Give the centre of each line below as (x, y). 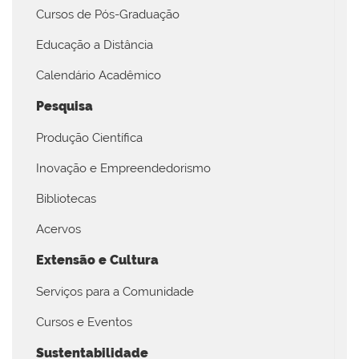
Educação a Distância (95, 44)
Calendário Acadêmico (99, 75)
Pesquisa (65, 106)
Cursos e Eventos (84, 322)
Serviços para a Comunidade (115, 291)
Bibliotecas (66, 198)
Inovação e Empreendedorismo (123, 168)
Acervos (58, 229)
